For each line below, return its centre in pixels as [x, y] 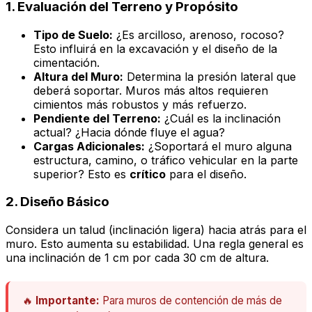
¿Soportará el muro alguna [218, 146]
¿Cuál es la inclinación [221, 118]
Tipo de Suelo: [73, 34]
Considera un [42, 230]
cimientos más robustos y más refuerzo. [140, 104]
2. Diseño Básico [57, 202]
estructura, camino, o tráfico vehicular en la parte [166, 160]
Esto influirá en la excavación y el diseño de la [155, 48]
